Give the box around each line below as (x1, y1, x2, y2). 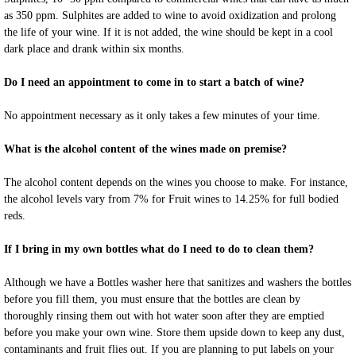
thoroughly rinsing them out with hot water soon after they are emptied (4, 310, 324, 323)
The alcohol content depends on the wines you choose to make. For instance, (4, 176, 348, 189)
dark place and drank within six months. (4, 43, 184, 56)
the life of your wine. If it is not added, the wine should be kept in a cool (4, 26, 333, 39)
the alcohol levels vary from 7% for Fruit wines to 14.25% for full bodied (4, 193, 339, 206)
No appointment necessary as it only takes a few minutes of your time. (4, 110, 320, 122)
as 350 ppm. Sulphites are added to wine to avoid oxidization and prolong (4, 10, 336, 22)
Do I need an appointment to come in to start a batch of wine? (4, 76, 304, 89)
